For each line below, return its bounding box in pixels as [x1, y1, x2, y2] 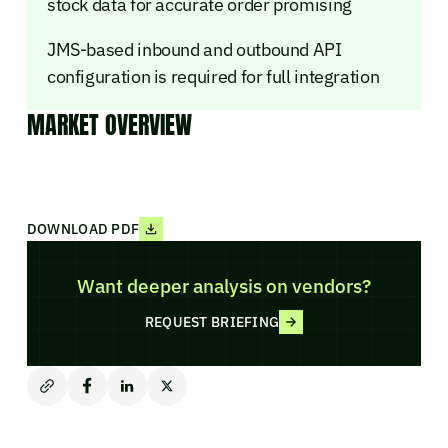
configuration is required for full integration [46, 64, 380, 88]
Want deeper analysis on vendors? [76, 272, 371, 298]
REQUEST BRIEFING [144, 313, 280, 332]
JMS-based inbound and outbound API [46, 37, 342, 61]
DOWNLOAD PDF [26, 219, 140, 238]
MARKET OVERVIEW [26, 106, 192, 143]
